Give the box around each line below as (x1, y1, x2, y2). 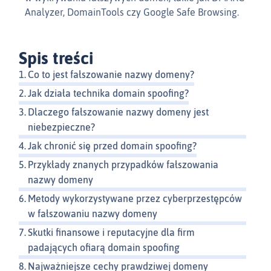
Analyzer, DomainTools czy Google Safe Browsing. (25, 7, 239, 18)
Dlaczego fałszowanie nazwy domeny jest (28, 106, 209, 118)
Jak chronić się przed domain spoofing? (28, 140, 197, 152)
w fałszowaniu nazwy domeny (28, 208, 158, 220)
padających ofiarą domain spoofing (28, 242, 180, 253)
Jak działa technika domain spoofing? (28, 88, 189, 99)
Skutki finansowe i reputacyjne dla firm (28, 227, 195, 238)
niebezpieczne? (28, 122, 96, 133)
